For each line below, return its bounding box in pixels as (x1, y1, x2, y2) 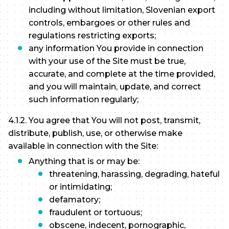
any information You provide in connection (29, 43, 203, 54)
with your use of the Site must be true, (29, 56, 186, 66)
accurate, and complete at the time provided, (29, 69, 215, 79)
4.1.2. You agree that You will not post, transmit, (8, 116, 200, 126)
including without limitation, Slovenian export (29, 5, 215, 15)
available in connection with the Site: (8, 141, 158, 151)
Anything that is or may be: (29, 156, 140, 167)
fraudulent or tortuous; (49, 208, 142, 218)
